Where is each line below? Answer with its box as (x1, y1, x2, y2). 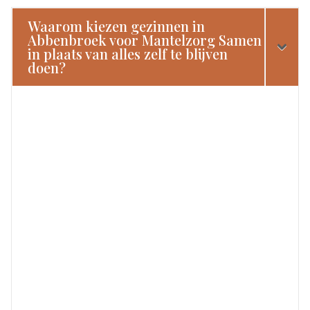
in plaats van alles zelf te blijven (28, 44, 228, 63)
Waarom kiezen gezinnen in (28, 16, 206, 35)
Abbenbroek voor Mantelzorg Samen (28, 30, 262, 49)
